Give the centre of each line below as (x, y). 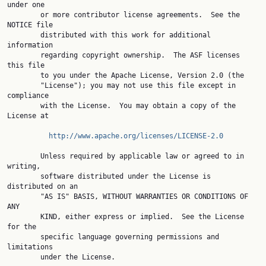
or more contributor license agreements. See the (24, 15)
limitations (30, 247)
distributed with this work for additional (24, 35)
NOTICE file (30, 25)
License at (28, 116)
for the (22, 227)
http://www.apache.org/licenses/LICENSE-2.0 (136, 136)
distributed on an (42, 186)
